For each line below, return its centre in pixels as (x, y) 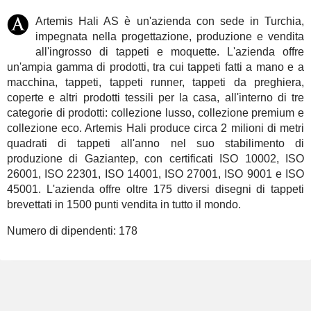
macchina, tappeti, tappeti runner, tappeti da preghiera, (155, 82)
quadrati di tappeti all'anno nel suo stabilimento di (155, 143)
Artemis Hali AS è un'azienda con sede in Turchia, (170, 21)
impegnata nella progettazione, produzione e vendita (170, 36)
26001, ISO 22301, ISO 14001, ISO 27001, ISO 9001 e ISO (155, 174)
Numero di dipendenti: (63, 231)
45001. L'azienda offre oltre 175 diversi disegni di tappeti (155, 189)
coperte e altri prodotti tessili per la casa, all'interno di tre (155, 98)
